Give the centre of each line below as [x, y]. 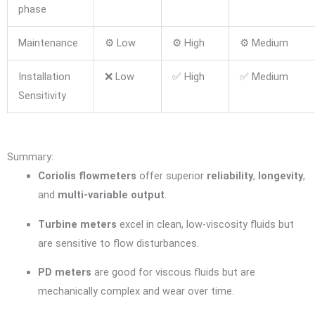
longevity [280, 175]
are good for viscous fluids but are [173, 272]
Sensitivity [42, 96]
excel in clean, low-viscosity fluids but [205, 224]
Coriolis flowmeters [87, 175]
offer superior [171, 175]
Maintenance [48, 43]
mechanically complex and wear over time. [136, 291]
